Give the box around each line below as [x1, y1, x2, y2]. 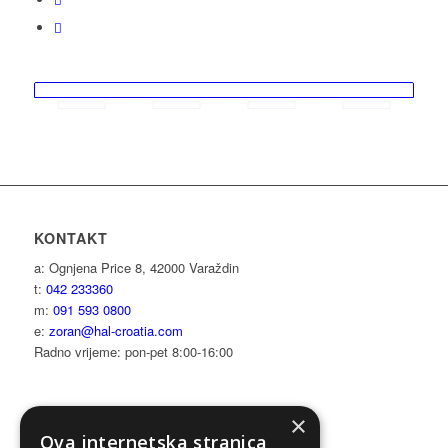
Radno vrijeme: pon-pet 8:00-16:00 [33, 341, 233, 361]
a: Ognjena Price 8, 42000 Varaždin [33, 257, 239, 277]
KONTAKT [33, 227, 108, 248]
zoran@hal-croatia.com [48, 320, 183, 340]
